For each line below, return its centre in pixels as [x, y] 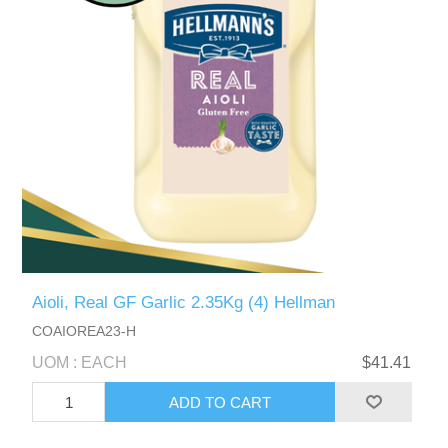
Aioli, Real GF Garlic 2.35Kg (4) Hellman [184, 302]
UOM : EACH [80, 362]
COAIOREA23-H [84, 331]
